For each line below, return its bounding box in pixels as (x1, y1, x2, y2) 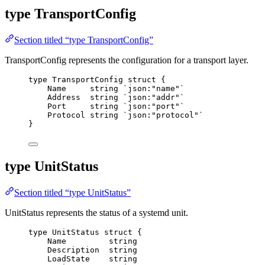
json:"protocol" (128, 110, 199, 119)
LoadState (47, 254, 90, 263)
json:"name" (128, 83, 180, 93)
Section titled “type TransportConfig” (14, 34, 153, 45)
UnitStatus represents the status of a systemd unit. (5, 207, 188, 218)
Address (47, 92, 80, 102)
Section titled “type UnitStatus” (14, 187, 131, 198)
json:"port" (128, 101, 180, 111)
